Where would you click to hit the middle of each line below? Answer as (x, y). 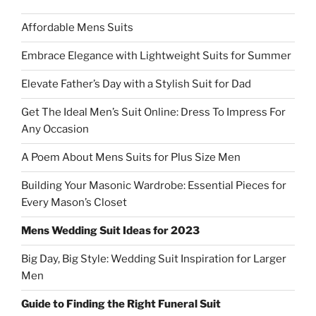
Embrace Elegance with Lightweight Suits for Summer (156, 56)
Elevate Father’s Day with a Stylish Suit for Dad (136, 84)
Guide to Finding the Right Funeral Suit (121, 304)
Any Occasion (55, 129)
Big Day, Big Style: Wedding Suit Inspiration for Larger (154, 259)
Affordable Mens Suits (77, 28)
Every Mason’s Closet (74, 203)
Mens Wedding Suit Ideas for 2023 (110, 231)
